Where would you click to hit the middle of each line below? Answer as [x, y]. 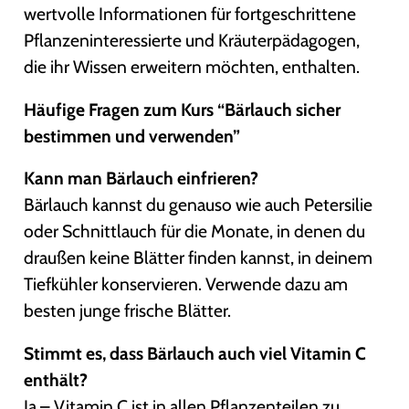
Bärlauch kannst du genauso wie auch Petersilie [199, 205]
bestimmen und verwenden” [132, 136]
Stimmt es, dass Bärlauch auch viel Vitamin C [195, 353]
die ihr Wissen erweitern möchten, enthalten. [192, 67]
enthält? [56, 379]
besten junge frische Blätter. [128, 311]
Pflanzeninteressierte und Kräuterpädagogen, [192, 41]
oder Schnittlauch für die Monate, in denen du [195, 231]
